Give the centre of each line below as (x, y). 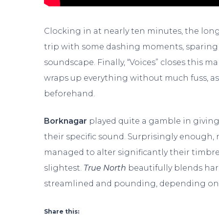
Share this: (62, 212)
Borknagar (66, 121)
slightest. (64, 168)
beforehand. (70, 94)
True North (106, 168)
